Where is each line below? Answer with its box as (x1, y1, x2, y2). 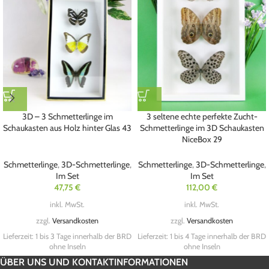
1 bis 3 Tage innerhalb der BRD (35, 232, 131, 241)
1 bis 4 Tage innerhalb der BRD (170, 232, 266, 241)
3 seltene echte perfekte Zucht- (146, 110, 258, 122)
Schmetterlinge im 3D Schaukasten (139, 122, 264, 133)
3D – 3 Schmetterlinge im (22, 110, 113, 122)
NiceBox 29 (181, 133, 222, 145)
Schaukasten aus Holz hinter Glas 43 (3, 122, 131, 133)
